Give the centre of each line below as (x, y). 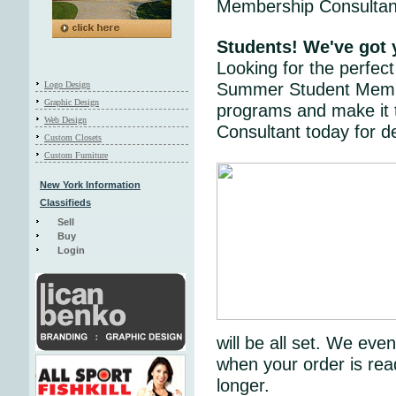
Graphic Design (72, 102)
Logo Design (67, 84)
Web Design (65, 120)
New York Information (90, 185)
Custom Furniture (76, 155)
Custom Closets (73, 137)
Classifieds (65, 202)
